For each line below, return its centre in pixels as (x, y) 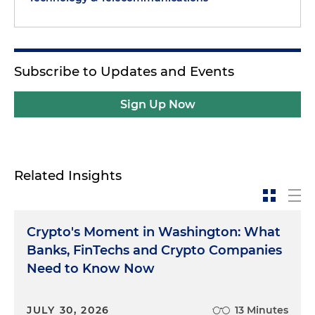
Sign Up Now (157, 104)
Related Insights (68, 175)
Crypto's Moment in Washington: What (154, 232)
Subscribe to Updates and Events (124, 71)
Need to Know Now (91, 269)
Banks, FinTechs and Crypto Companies (154, 250)
